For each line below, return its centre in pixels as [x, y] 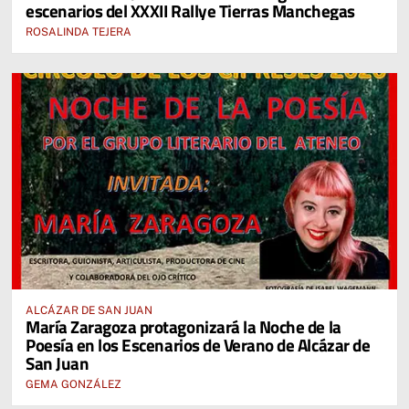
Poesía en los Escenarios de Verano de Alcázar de [198, 345]
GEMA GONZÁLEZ [73, 384]
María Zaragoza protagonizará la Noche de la [184, 326]
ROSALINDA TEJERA [79, 31]
